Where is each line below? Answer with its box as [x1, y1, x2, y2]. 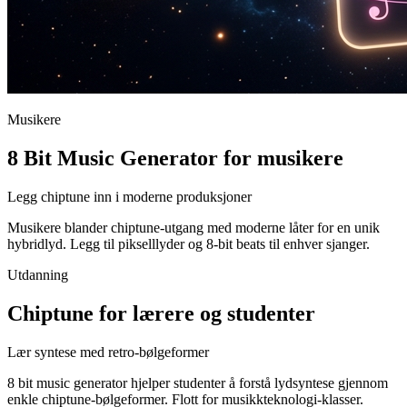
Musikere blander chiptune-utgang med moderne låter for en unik [7, 220, 380, 236]
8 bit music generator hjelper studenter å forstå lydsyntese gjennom [7, 374, 388, 391]
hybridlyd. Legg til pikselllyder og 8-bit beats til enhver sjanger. [7, 236, 370, 253]
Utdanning [7, 267, 68, 283]
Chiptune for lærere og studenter [7, 301, 315, 325]
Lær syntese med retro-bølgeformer [7, 343, 209, 360]
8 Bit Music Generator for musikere [7, 146, 343, 171]
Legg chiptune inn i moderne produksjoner [7, 189, 252, 205]
